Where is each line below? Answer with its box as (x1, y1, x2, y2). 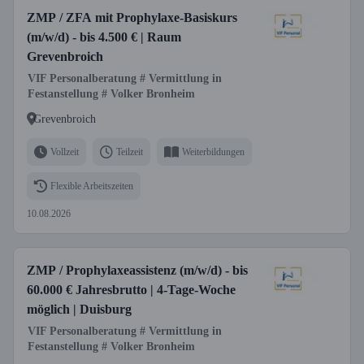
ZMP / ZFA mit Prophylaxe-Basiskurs (27, 11, 237, 24)
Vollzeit (50, 145, 79, 158)
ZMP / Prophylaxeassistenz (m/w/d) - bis (27, 263, 248, 277)
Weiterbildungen (182, 145, 245, 158)
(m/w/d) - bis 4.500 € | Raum (27, 30, 181, 44)
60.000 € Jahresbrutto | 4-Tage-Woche (27, 283, 236, 297)
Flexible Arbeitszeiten (50, 180, 133, 192)
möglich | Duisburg (27, 302, 132, 316)
